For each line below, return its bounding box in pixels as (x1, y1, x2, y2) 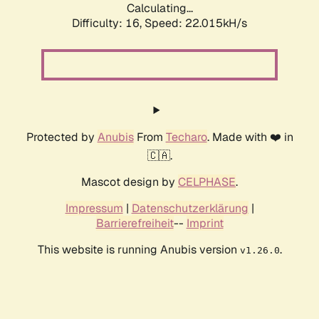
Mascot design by (81, 174, 178, 190)
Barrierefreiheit (95, 216, 174, 231)
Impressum (65, 201, 123, 216)
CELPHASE (178, 174, 236, 190)
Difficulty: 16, (72, 16, 145, 31)
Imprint (186, 216, 224, 231)
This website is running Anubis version (37, 242, 240, 258)
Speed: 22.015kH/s (145, 16, 247, 31)
